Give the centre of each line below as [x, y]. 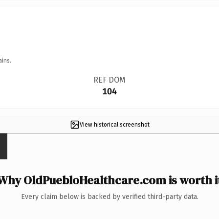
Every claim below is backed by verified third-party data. [109, 197]
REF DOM [109, 80]
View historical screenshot [114, 124]
